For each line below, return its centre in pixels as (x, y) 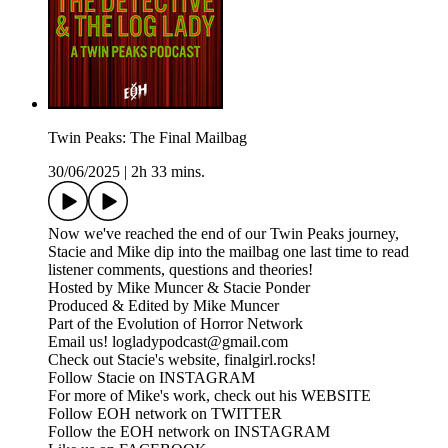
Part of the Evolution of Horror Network (175, 324)
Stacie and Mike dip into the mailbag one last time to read (228, 252)
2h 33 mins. (168, 172)
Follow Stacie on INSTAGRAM (151, 378)
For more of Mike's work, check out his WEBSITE (209, 396)
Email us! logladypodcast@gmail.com (168, 342)
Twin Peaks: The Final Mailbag (147, 138)
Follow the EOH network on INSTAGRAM (189, 432)
